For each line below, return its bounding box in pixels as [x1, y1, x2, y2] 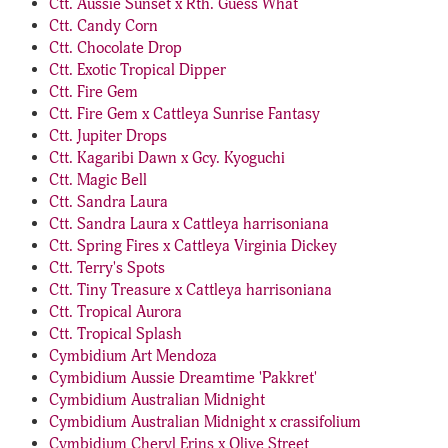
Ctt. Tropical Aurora [49, 302, 182, 322]
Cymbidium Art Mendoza [49, 346, 217, 366]
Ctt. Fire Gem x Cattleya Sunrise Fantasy [49, 104, 320, 124]
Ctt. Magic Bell [49, 170, 147, 190]
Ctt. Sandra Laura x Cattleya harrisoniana [49, 214, 329, 234]
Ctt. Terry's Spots [49, 258, 165, 278]
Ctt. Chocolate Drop [49, 38, 182, 58]
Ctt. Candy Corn [49, 16, 158, 36]
